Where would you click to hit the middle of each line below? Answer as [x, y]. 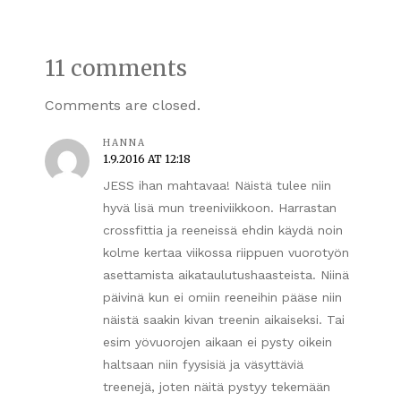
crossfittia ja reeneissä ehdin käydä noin [223, 230]
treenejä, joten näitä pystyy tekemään [217, 386]
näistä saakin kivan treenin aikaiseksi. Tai [224, 319]
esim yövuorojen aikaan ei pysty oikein [218, 341]
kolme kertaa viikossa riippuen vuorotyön [226, 252]
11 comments [116, 68]
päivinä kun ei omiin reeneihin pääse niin [222, 297]
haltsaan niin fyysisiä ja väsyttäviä [203, 364]
